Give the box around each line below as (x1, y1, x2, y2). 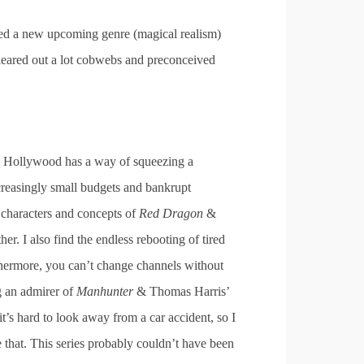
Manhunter (76, 284, 133, 298)
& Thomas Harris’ (133, 284, 229, 298)
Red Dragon (139, 206, 203, 220)
